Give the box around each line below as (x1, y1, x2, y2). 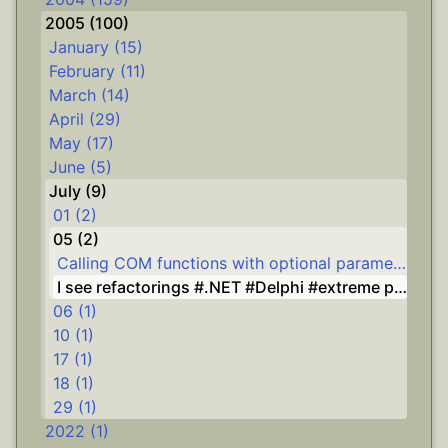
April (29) (49, 109, 121, 129)
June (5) (49, 157, 112, 177)
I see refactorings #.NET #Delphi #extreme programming (394, 277, 407, 297)
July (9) (49, 181, 107, 201)
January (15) (49, 37, 143, 57)
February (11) (49, 61, 146, 81)
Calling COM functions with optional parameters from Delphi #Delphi (393, 253, 406, 273)
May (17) (49, 133, 114, 153)
